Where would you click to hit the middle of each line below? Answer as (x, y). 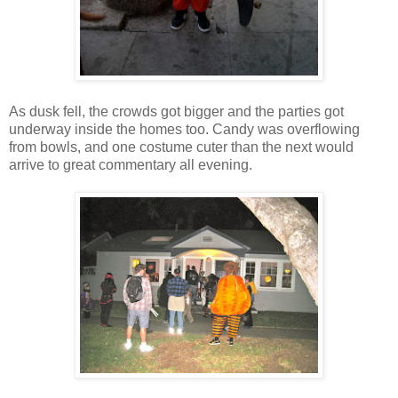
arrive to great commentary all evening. (131, 165)
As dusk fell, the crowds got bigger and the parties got (176, 112)
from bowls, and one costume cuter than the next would (181, 147)
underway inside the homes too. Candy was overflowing (184, 130)
